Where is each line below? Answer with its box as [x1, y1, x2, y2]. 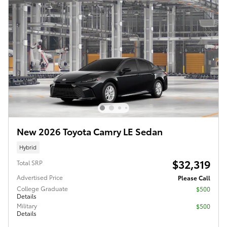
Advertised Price [17, 172, 63, 181]
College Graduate [17, 183, 68, 193]
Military [17, 201, 37, 210]
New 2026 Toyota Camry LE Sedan [17, 125, 163, 138]
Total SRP [17, 158, 43, 167]
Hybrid [19, 143, 37, 152]
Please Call [178, 173, 210, 182]
